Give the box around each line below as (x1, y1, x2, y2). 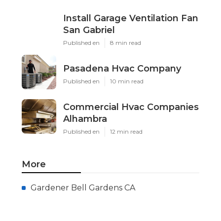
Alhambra (63, 113, 107, 124)
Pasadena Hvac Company (63, 63, 181, 74)
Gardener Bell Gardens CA (31, 183, 135, 192)
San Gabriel (63, 24, 115, 36)
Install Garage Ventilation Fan (63, 12, 198, 24)
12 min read (110, 127, 143, 135)
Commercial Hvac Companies (63, 101, 199, 112)
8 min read (110, 38, 141, 46)
